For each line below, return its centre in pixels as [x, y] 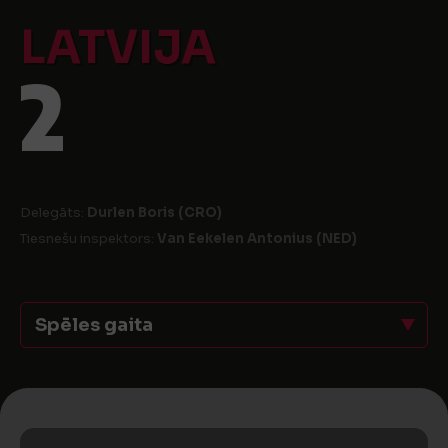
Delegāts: [53, 212]
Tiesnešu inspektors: [88, 238]
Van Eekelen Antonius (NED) [257, 238]
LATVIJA [118, 47]
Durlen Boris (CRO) [154, 212]
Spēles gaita [94, 325]
